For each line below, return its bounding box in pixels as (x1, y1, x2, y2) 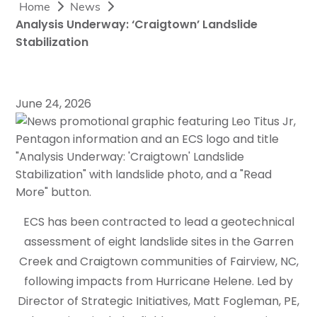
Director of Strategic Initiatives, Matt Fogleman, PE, (18, 293, 299, 309)
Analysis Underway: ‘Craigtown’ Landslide (16, 16, 258, 33)
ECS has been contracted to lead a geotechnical (23, 214, 294, 230)
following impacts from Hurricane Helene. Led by (24, 273, 293, 289)
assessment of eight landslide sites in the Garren (23, 234, 294, 250)
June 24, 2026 (16, 96, 91, 112)
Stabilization (16, 34, 88, 50)
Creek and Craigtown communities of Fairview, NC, (18, 253, 299, 270)
